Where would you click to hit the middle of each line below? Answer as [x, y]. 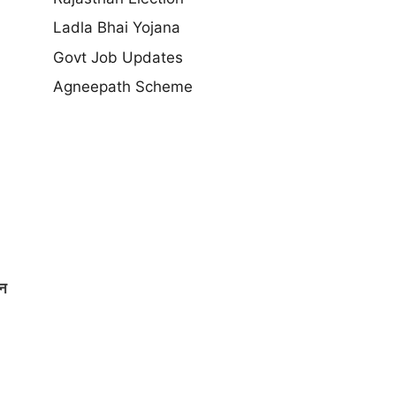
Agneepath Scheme [122, 87]
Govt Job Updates [118, 57]
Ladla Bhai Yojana [116, 28]
